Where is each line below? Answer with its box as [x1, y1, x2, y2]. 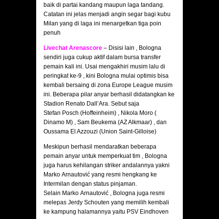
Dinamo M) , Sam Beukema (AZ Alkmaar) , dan [44, 119, 167, 126]
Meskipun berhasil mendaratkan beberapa [44, 143, 156, 151]
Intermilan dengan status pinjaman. [44, 180, 137, 188]
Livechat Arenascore [44, 44, 102, 52]
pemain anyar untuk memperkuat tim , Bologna [44, 153, 167, 160]
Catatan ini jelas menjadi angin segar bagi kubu [44, 11, 171, 18]
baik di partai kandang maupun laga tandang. [44, 1, 164, 9]
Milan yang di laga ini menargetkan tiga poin [44, 20, 161, 27]
